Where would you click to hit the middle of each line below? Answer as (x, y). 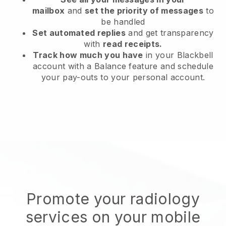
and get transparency (170, 33)
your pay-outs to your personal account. (123, 77)
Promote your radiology (113, 199)
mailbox (49, 10)
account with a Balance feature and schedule (123, 66)
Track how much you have (88, 55)
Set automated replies (79, 33)
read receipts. (133, 44)
